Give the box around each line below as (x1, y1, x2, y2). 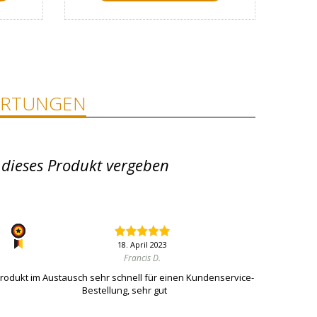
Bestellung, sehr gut (81, 284, 167, 297)
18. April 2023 (117, 239, 167, 250)
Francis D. (123, 252, 161, 265)
